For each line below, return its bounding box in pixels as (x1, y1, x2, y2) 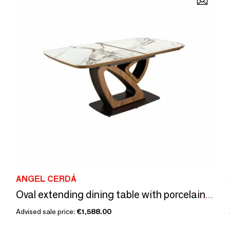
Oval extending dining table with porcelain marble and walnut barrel (205, 190, 213, 200)
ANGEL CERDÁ (16, 174, 76, 184)
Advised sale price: (16, 207, 76, 216)
